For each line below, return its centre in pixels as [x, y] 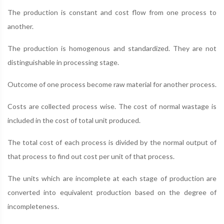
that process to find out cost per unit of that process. [91, 156]
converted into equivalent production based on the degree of [112, 192]
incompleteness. [33, 206]
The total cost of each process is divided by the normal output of [112, 142]
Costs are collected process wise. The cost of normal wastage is [112, 106]
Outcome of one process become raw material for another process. [112, 84]
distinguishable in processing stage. [63, 62]
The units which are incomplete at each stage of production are [112, 178]
